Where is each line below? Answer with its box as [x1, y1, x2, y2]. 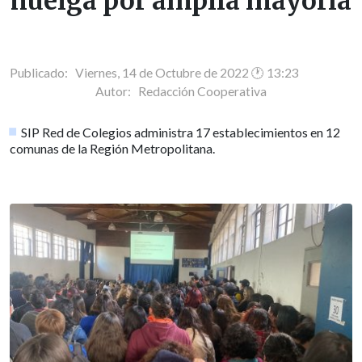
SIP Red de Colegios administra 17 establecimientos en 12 [21, 124, 341, 140]
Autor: [95, 83, 138, 99]
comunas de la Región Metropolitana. [10, 140, 215, 156]
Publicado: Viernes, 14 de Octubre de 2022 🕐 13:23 [10, 65, 299, 80]
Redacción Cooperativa [138, 83, 267, 99]
